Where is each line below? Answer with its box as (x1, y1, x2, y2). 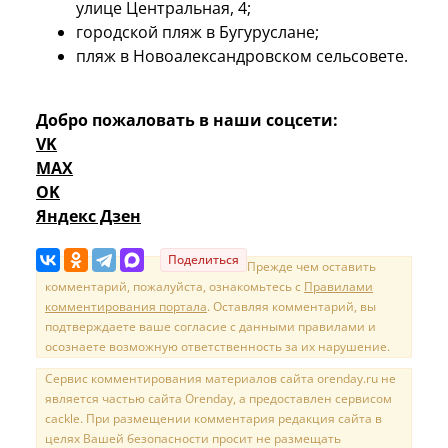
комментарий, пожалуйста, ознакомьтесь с (45, 278, 304, 296)
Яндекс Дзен (36, 205, 141, 228)
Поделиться (168, 251, 239, 269)
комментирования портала (45, 298, 207, 316)
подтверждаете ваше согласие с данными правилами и (45, 318, 376, 336)
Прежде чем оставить (247, 258, 376, 276)
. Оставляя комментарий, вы (207, 298, 376, 316)
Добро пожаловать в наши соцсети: (36, 109, 338, 132)
